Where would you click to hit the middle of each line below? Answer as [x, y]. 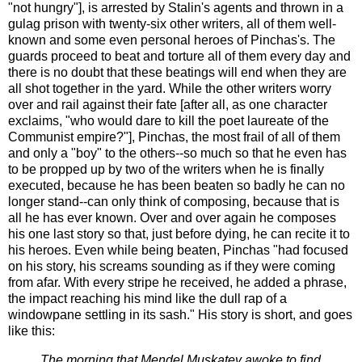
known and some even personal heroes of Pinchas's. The [172, 40]
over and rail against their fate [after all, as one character [168, 105]
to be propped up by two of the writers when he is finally [166, 170]
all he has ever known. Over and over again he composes [172, 218]
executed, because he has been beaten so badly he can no [177, 186]
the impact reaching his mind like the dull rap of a [147, 299]
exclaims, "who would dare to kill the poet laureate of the [168, 121]
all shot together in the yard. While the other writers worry [170, 89]
